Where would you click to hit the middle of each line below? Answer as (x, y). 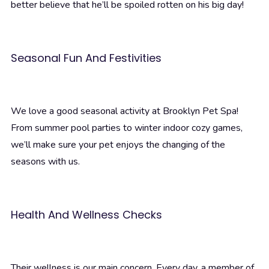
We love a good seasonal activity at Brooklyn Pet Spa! (125, 111)
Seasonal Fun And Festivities (86, 58)
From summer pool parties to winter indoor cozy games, (127, 128)
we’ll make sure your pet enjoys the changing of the (118, 145)
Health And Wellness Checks (86, 215)
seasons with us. (45, 162)
